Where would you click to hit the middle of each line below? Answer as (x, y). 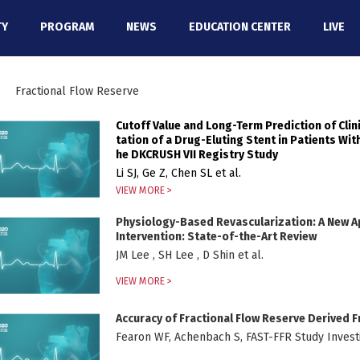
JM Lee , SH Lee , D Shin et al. (190, 255)
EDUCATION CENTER (240, 27)
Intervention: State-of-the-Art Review (216, 237)
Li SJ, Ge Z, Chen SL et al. (178, 173)
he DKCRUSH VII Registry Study (197, 155)
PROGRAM (67, 27)
